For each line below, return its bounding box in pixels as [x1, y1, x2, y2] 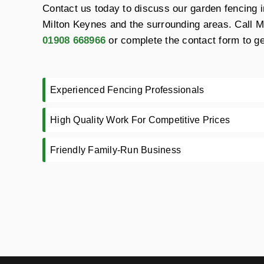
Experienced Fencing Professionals [50, 84, 204, 95]
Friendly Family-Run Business [50, 144, 181, 155]
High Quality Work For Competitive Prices [50, 114, 230, 125]
